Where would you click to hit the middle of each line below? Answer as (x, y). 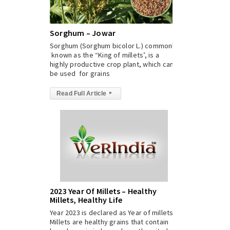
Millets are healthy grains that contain (109, 222)
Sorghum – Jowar (83, 33)
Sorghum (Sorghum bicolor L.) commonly (114, 46)
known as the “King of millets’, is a (104, 55)
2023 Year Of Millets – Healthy (103, 191)
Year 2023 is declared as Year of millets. (112, 213)
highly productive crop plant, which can (112, 64)
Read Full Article (82, 93)
